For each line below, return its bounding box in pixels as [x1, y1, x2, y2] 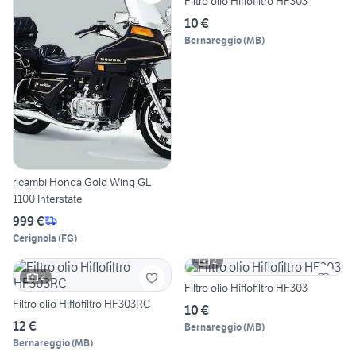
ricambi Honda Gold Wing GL [13, 174, 151, 189]
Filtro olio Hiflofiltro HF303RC [13, 296, 150, 311]
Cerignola [13, 231, 56, 244]
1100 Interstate [13, 191, 83, 206]
